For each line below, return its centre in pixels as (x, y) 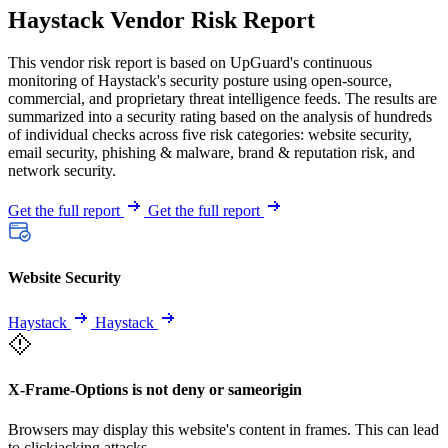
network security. (62, 170)
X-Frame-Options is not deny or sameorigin (155, 390)
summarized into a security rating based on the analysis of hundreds (220, 116)
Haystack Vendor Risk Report (161, 19)
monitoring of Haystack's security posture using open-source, (200, 80)
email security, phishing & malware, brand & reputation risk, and (211, 152)
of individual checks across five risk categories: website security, (210, 134)
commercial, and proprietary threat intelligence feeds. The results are (222, 98)
